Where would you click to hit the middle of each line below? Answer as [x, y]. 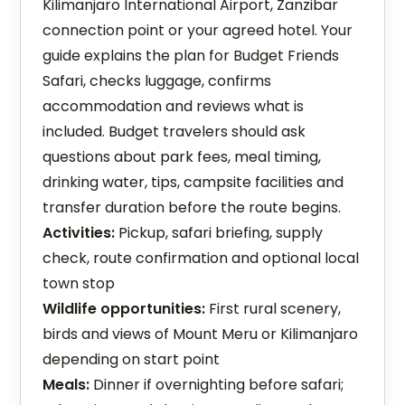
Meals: [66, 385]
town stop [79, 283]
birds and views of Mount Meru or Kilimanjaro [201, 334]
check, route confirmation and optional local [201, 258]
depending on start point [132, 359]
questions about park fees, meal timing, [182, 157]
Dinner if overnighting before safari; [217, 385]
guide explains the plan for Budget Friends [191, 56]
